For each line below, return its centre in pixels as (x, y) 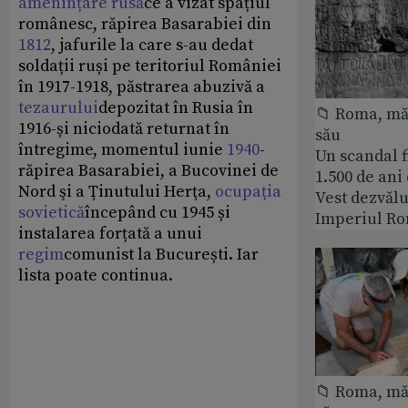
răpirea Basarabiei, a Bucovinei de (148, 170)
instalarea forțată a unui (110, 233)
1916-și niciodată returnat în (124, 128)
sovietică (51, 212)
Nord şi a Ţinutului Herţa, (117, 191)
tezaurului (58, 107)
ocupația (248, 191)
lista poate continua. (97, 275)
